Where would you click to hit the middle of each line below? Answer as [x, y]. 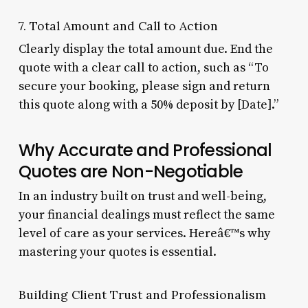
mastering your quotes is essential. [117, 252]
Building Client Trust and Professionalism [142, 294]
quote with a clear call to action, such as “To [143, 67]
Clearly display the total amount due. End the [145, 49]
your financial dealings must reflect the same [146, 214]
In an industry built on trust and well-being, [142, 196]
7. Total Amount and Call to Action [118, 25]
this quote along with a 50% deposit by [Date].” [148, 104]
